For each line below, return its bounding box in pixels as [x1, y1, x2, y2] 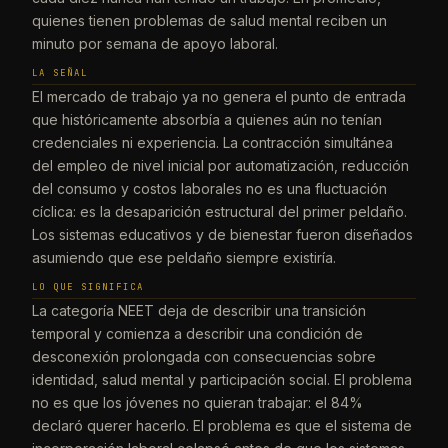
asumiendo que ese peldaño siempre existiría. [32, 248, 336, 266]
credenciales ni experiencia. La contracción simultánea [32, 133, 393, 151]
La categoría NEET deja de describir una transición [32, 301, 366, 319]
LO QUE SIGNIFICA [32, 280, 144, 293]
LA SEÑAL [32, 66, 88, 79]
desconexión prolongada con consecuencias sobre [32, 347, 376, 365]
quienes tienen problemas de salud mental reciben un [32, 11, 387, 29]
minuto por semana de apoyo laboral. [32, 34, 278, 52]
